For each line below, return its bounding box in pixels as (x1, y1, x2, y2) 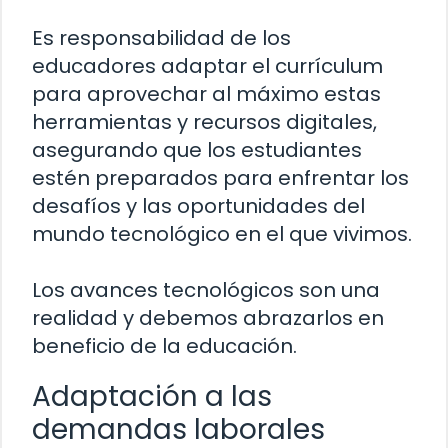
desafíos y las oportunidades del (32, 191, 365, 220)
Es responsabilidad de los (32, 23, 291, 52)
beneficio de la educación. (32, 331, 297, 360)
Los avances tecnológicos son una (32, 275, 380, 304)
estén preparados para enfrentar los (32, 163, 409, 192)
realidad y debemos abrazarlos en (32, 303, 384, 332)
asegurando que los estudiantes (32, 135, 362, 164)
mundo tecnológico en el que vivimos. (32, 219, 412, 248)
